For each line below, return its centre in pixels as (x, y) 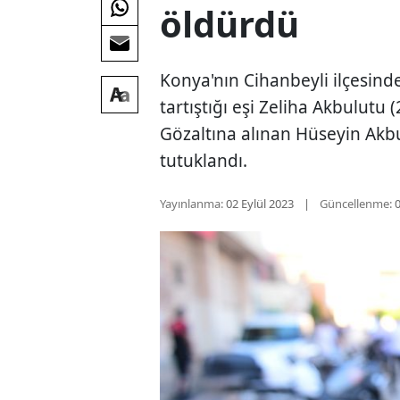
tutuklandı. (204, 160)
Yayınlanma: (192, 203)
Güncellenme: (356, 203)
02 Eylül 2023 (260, 203)
